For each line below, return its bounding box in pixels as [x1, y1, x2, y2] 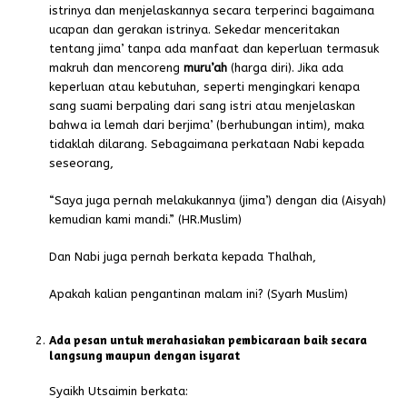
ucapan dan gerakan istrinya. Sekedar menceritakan [49, 23, 341, 37]
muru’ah [184, 61, 228, 75]
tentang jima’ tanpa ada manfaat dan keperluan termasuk [49, 42, 380, 56]
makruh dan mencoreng [49, 61, 184, 75]
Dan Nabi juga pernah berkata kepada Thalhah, [49, 250, 317, 264]
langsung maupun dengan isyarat [49, 348, 241, 363]
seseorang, [49, 156, 114, 171]
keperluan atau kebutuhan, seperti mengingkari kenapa [49, 80, 361, 94]
